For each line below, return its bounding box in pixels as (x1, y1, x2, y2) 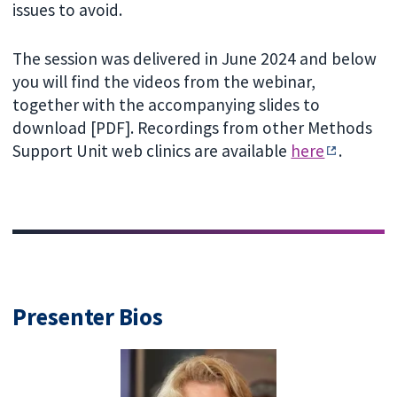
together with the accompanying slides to (12, 93, 321, 115)
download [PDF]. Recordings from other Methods (12, 116, 373, 138)
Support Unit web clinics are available (12, 139, 292, 161)
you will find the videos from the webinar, (12, 70, 316, 92)
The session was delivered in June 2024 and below (12, 47, 378, 69)
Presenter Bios (12, 302, 163, 332)
